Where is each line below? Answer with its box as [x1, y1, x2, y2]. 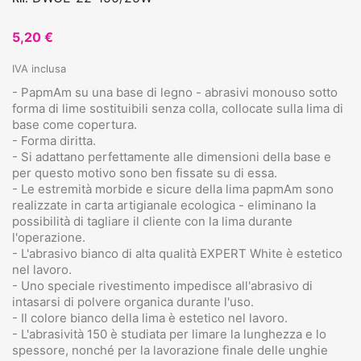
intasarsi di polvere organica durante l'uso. [12, 293, 254, 309]
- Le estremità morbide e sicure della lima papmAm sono [12, 180, 334, 197]
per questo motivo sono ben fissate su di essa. [12, 164, 277, 180]
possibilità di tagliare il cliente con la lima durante [12, 213, 293, 229]
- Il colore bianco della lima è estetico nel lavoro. [12, 309, 288, 326]
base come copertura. [12, 116, 137, 132]
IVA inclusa [12, 61, 66, 75]
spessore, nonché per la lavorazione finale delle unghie [12, 342, 328, 358]
